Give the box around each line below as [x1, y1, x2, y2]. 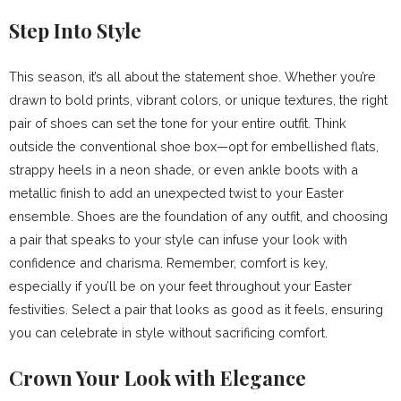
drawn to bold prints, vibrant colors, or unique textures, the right [9, 92, 388, 107]
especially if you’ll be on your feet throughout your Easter [9, 278, 352, 294]
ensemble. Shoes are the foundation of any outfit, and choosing [9, 209, 388, 224]
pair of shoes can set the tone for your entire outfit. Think [9, 115, 346, 131]
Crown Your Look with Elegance [9, 364, 306, 391]
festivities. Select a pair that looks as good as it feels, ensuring [9, 302, 383, 317]
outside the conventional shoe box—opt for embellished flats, [9, 139, 379, 154]
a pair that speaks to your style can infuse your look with [9, 232, 347, 247]
